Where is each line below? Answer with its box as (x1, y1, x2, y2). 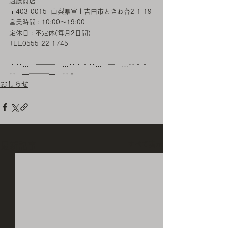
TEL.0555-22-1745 (9, 40, 68, 47)
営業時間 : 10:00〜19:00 (9, 19, 85, 25)
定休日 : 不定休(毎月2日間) (9, 30, 91, 36)
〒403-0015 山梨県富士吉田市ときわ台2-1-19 (9, 8, 154, 15)
